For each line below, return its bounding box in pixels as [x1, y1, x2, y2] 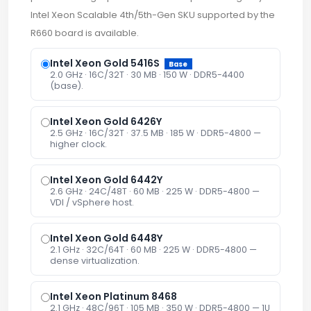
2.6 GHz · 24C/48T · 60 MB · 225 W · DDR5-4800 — [50, 185, 260, 198]
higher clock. [50, 138, 107, 151]
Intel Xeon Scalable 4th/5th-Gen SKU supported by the [31, 8, 275, 22]
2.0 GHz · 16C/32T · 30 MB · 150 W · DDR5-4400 [50, 69, 244, 81]
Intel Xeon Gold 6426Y [50, 115, 162, 129]
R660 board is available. [31, 26, 139, 40]
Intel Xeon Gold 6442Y [50, 173, 162, 187]
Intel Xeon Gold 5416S [50, 56, 162, 70]
